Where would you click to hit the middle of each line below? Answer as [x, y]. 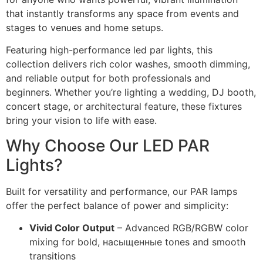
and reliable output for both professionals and [108, 78]
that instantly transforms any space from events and [122, 14]
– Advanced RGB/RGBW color [181, 228]
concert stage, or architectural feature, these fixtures [124, 107]
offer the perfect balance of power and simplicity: [117, 205]
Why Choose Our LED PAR [108, 145]
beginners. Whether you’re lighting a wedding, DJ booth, [131, 92]
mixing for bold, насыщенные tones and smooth [137, 242]
